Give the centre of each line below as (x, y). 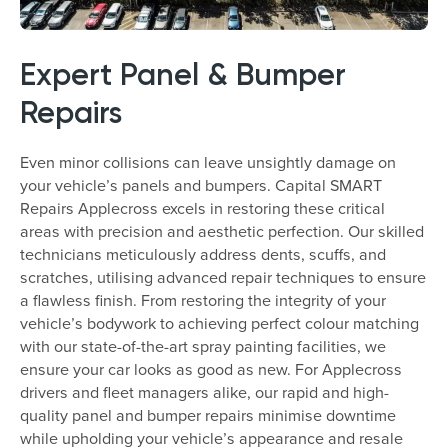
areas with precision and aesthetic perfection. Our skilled (222, 231)
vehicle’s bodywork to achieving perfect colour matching (219, 323)
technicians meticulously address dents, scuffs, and (203, 254)
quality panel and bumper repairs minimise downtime (208, 415)
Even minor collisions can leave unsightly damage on (208, 162)
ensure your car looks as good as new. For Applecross (211, 369)
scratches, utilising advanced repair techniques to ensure (223, 277)
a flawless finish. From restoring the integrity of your (203, 300)
